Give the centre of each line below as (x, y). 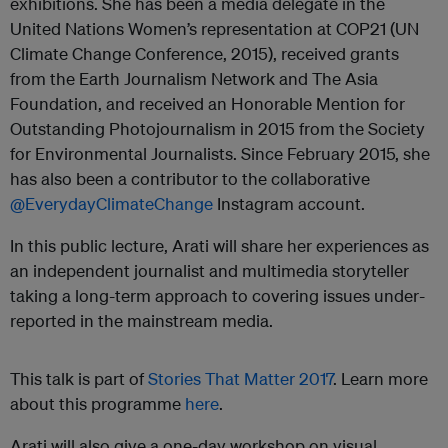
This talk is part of (79, 378)
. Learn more (380, 378)
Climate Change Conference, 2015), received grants (204, 53)
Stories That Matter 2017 (240, 378)
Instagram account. (289, 203)
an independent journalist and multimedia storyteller (209, 270)
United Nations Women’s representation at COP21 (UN (214, 28)
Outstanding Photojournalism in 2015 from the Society (217, 128)
